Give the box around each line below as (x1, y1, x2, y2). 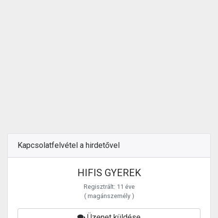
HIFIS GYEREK (77, 167, 141, 179)
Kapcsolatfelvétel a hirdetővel (18, 141, 120, 150)
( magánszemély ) (84, 192, 134, 200)
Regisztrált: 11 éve (83, 183, 135, 191)
